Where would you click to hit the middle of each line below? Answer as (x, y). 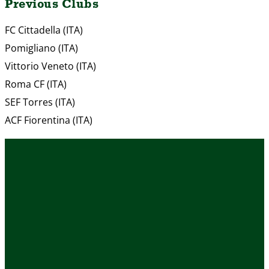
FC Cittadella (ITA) (44, 30)
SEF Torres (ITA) (40, 102)
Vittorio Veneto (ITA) (50, 66)
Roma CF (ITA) (36, 84)
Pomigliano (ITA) (41, 48)
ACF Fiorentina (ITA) (49, 120)
